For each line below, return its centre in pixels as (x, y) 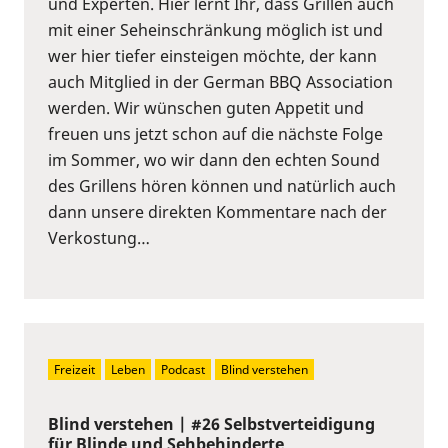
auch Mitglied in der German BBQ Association (220, 81)
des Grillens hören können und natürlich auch (222, 185)
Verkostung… (99, 237)
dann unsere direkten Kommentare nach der (217, 211)
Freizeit (74, 369)
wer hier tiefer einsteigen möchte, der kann (212, 55)
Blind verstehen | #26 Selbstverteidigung (211, 423)
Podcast (183, 369)
